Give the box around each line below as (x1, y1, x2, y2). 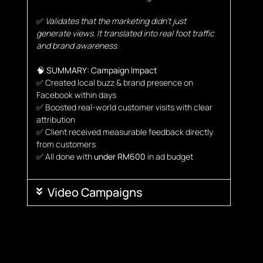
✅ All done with (36, 150, 94, 162)
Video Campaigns (48, 184, 143, 200)
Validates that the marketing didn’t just (45, 15, 186, 26)
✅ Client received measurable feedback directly (36, 126, 213, 137)
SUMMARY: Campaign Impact (46, 64, 157, 76)
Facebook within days (36, 89, 116, 100)
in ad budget (145, 150, 193, 162)
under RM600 (93, 150, 146, 162)
